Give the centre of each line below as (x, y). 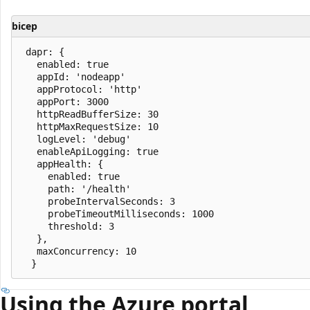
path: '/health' (75, 189)
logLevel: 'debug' (75, 139)
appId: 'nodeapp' (73, 76)
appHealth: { (62, 164)
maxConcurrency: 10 (78, 251)
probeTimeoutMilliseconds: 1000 (117, 213)
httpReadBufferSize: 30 (89, 114)
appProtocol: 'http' (81, 89)
